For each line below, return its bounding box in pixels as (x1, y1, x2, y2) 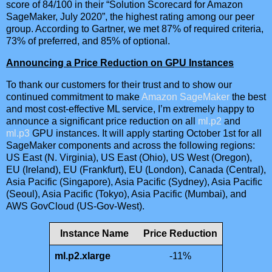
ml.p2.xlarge (55, 250, 110, 261)
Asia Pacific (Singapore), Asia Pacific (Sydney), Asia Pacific (6, 176, 262, 187)
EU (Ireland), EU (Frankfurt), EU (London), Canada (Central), (6, 164, 266, 175)
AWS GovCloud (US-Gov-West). (6, 200, 144, 211)
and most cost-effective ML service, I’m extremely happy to (6, 103, 254, 114)
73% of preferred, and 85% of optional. (6, 36, 170, 47)
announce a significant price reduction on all (6, 115, 198, 126)
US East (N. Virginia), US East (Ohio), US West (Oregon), (6, 152, 252, 163)
